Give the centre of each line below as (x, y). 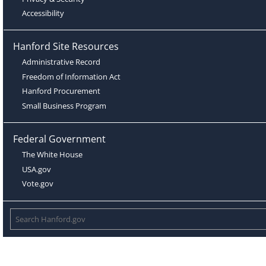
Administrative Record (61, 62)
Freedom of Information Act (72, 76)
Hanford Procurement (61, 91)
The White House (53, 155)
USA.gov (37, 169)
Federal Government (59, 139)
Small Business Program (64, 105)
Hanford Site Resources (66, 47)
